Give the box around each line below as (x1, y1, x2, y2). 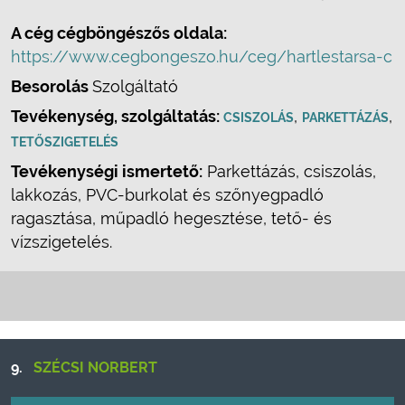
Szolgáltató (92, 77, 178, 96)
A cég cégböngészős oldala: (11, 24, 227, 42)
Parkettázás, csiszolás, (202, 162, 376, 181)
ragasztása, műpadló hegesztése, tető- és (11, 209, 332, 228)
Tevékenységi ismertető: (11, 162, 202, 181)
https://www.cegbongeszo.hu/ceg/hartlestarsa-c (11, 47, 392, 66)
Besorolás (11, 77, 92, 96)
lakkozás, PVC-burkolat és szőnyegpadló (11, 185, 324, 204)
